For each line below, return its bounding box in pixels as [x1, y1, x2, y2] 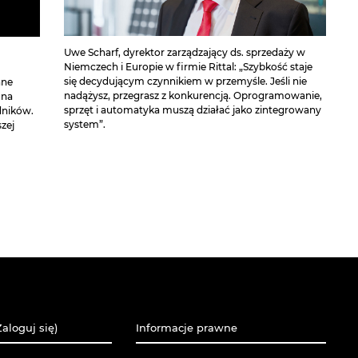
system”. [63, 118, 105, 131]
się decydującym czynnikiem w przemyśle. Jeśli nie [63, 75, 307, 88]
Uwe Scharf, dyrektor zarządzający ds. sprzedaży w [63, 46, 305, 59]
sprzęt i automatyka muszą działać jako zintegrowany [63, 104, 321, 117]
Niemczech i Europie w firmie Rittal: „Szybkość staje [63, 61, 312, 74]
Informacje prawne [135, 320, 237, 334]
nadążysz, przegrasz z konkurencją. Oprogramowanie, [63, 89, 322, 102]
